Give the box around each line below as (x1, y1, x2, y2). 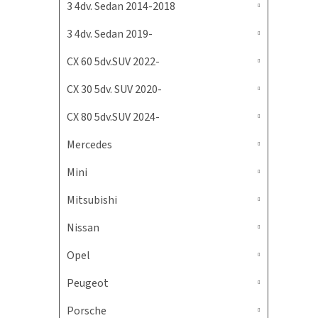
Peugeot (67, 275, 109, 291)
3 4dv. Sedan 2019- (67, 26, 153, 42)
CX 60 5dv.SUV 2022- (67, 54, 160, 70)
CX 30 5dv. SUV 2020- (67, 82, 162, 97)
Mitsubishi (67, 192, 117, 208)
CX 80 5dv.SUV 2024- (67, 109, 160, 125)
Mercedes (67, 137, 112, 153)
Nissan (67, 220, 99, 236)
